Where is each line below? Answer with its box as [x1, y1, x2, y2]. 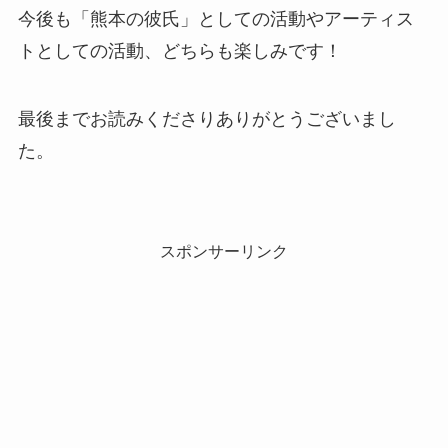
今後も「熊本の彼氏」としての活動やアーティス [17, 9, 414, 30]
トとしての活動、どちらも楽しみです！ [17, 41, 342, 62]
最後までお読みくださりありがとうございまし [17, 109, 396, 130]
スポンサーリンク [160, 241, 288, 260]
